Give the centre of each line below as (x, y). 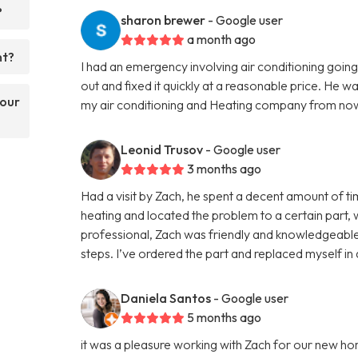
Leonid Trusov (162, 149)
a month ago (222, 39)
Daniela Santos (166, 298)
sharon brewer (163, 20)
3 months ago (225, 168)
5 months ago (225, 317)
